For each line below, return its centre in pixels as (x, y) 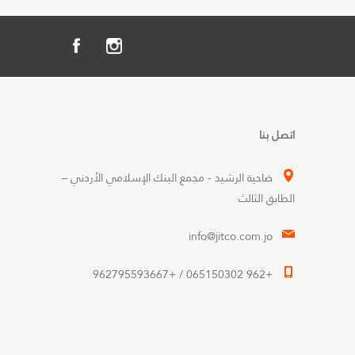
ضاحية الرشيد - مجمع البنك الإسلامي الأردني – (167, 177)
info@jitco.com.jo (231, 236)
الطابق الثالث (267, 198)
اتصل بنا (277, 135)
